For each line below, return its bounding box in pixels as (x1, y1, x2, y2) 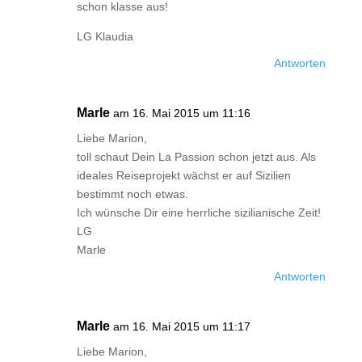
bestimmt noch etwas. (76, 187, 188, 200)
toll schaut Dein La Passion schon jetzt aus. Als (76, 150, 316, 163)
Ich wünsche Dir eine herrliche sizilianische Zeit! (76, 206, 321, 219)
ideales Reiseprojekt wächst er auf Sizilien (76, 169, 291, 182)
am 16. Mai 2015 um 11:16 (112, 107, 250, 120)
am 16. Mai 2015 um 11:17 (112, 320, 250, 333)
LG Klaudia (76, 30, 133, 43)
